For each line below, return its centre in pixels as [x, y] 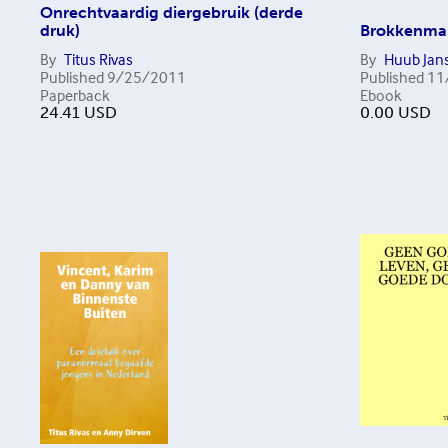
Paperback [75, 95]
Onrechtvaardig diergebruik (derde [171, 12]
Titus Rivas [98, 59]
